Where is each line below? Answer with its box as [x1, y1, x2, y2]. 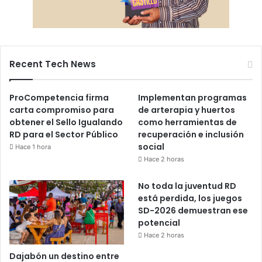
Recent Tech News [9, 57, 96, 70]
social [138, 140, 165, 153]
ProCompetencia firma [9, 91, 109, 104]
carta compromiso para [9, 104, 114, 116]
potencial [138, 216, 181, 229]
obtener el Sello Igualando [9, 116, 123, 128]
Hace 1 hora [15, 142, 51, 151]
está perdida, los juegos [138, 192, 243, 204]
